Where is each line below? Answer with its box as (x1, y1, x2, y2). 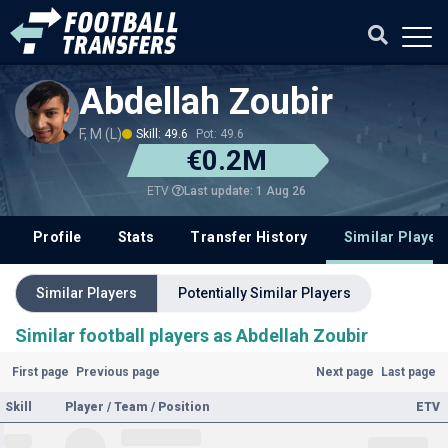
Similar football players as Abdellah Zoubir (15, 325, 372, 346)
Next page (316, 365, 375, 379)
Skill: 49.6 (136, 127, 188, 141)
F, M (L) (79, 126, 122, 142)
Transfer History (190, 229, 308, 245)
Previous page (75, 365, 160, 379)
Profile (32, 229, 82, 245)
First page (11, 365, 69, 379)
